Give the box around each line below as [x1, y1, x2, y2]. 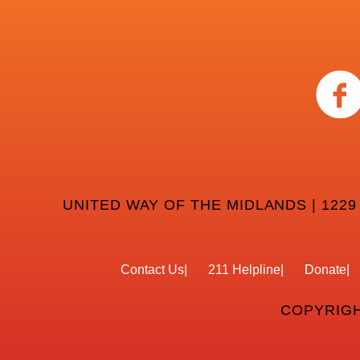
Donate [304, 263, 346, 276]
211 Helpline [207, 263, 280, 276]
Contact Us [120, 263, 184, 276]
